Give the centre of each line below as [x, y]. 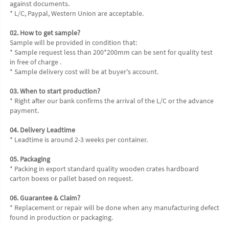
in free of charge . [36, 62]
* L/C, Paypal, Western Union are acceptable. [77, 14]
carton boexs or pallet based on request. [71, 179]
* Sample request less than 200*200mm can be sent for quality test [111, 52]
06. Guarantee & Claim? [45, 198]
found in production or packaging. [61, 217]
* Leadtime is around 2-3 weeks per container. [79, 140]
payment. [24, 111]
